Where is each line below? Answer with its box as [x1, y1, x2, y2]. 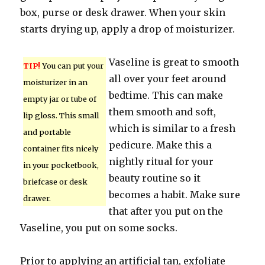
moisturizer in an [23, 77, 88, 87]
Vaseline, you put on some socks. [20, 222, 178, 234]
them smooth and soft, [109, 106, 216, 118]
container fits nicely [23, 144, 99, 153]
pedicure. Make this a [109, 139, 212, 151]
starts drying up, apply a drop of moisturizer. [20, 23, 235, 35]
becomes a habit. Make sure [109, 189, 241, 201]
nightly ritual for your [109, 156, 214, 167]
